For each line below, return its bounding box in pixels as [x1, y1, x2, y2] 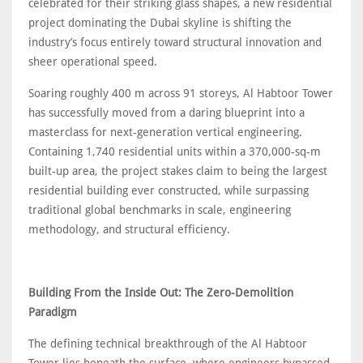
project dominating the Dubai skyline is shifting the [28, 15, 292, 29]
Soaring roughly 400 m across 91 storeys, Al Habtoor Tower [28, 86, 333, 100]
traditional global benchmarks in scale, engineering [28, 203, 291, 216]
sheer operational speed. [28, 54, 157, 68]
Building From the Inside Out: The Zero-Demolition [28, 285, 293, 299]
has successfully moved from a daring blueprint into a [28, 105, 305, 119]
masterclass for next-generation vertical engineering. [28, 125, 302, 139]
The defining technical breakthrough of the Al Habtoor [28, 336, 307, 350]
